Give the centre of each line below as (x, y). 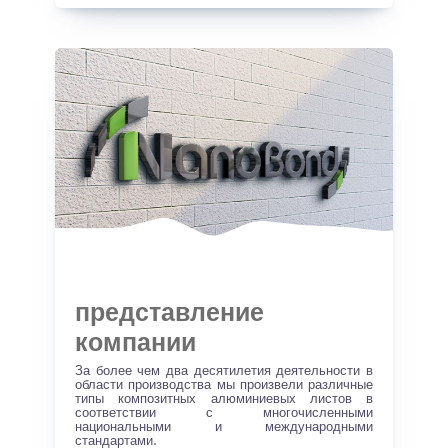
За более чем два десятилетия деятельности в (224, 371)
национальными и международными (224, 427)
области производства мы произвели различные (224, 385)
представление (169, 313)
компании (135, 343)
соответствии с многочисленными (224, 413)
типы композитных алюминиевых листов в (224, 399)
